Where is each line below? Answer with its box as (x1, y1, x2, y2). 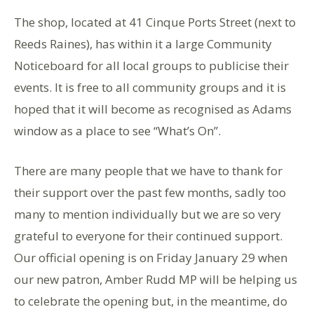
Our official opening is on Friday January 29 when (14, 249, 287, 266)
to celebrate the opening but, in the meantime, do (14, 292, 287, 309)
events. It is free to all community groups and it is (14, 78, 286, 95)
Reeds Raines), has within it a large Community (14, 35, 272, 52)
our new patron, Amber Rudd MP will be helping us (14, 271, 297, 287)
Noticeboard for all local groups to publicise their (14, 57, 289, 74)
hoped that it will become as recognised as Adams (14, 100, 292, 117)
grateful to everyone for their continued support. (14, 227, 282, 244)
